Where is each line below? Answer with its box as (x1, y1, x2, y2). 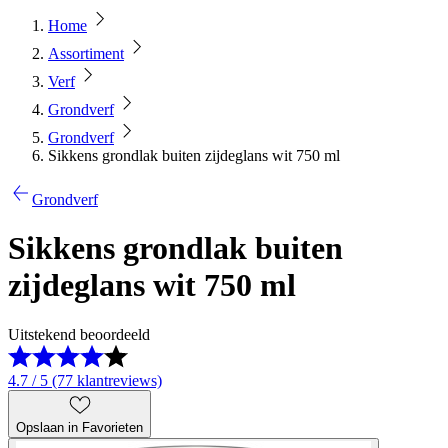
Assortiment (48, 45, 124, 62)
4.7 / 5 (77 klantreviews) (8, 371, 162, 389)
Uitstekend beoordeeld (8, 325, 150, 343)
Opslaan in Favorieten (16, 419, 143, 435)
